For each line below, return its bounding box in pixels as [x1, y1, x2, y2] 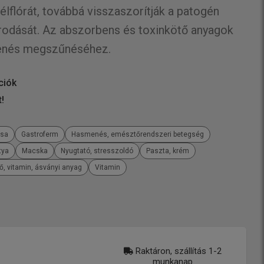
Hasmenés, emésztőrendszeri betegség [71, 130, 204, 138]
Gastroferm [21, 130, 59, 138]
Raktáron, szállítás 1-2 [136, 245, 222, 256]
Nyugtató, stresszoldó [61, 146, 134, 155]
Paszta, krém [146, 146, 190, 155]
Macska [22, 146, 48, 155]
